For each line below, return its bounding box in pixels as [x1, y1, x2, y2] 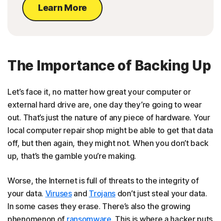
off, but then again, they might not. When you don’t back [7, 138, 209, 148]
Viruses [45, 188, 72, 199]
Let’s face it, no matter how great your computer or [7, 87, 191, 97]
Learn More [38, 2, 87, 13]
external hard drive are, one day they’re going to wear [7, 100, 202, 110]
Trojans [89, 188, 116, 199]
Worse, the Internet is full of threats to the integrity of [7, 176, 199, 186]
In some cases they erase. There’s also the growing [7, 201, 191, 212]
